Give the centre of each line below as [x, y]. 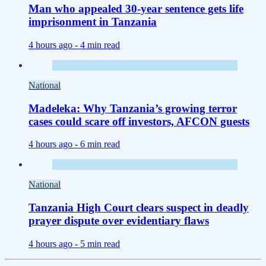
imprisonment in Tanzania [93, 22]
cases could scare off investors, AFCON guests [139, 121]
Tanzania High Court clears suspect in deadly [139, 208]
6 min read [100, 144]
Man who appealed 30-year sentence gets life [136, 9]
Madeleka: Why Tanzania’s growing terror [133, 108]
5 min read [100, 243]
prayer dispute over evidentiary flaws [119, 221]
